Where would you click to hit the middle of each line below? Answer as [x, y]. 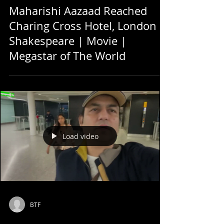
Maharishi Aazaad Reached [78, 11]
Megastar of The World [67, 56]
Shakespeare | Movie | [68, 41]
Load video [80, 136]
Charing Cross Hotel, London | [87, 26]
